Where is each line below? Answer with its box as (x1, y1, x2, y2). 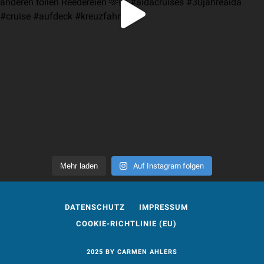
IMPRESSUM (138, 202, 188, 212)
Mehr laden (60, 161, 98, 170)
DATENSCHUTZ (64, 202, 125, 212)
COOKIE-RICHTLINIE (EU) (75, 219, 177, 228)
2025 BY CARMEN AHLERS (87, 247, 177, 256)
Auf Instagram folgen (133, 161, 204, 170)
